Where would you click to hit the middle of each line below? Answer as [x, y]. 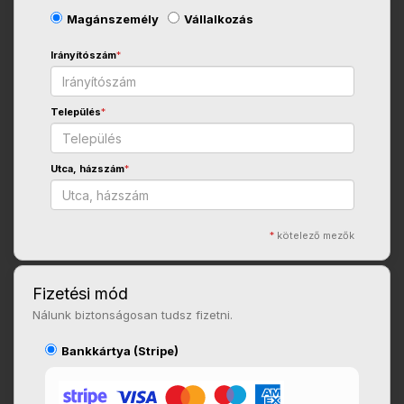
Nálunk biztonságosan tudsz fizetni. [133, 315]
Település [75, 112]
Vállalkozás [218, 19]
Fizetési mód [80, 294]
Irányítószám [83, 55]
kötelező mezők [315, 235]
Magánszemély [112, 19]
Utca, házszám [87, 169]
